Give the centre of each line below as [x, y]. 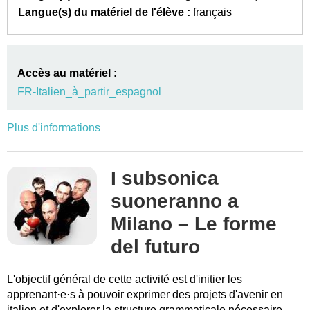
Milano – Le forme [194, 224]
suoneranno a [175, 201]
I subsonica [165, 178]
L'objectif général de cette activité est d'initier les [125, 279]
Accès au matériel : [67, 73]
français [212, 12]
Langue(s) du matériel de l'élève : [104, 12]
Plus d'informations [54, 128]
